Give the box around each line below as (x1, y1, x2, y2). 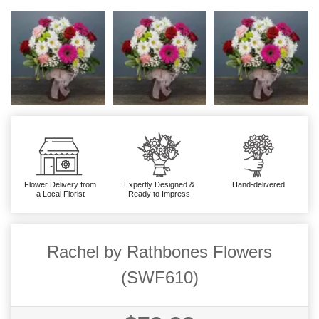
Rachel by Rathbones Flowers (47, 241, 272, 261)
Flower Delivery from (24, 179, 97, 189)
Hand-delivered (232, 179, 286, 189)
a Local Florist (36, 189, 85, 198)
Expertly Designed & (124, 179, 195, 189)
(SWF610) (120, 267, 199, 287)
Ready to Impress (128, 189, 191, 198)
